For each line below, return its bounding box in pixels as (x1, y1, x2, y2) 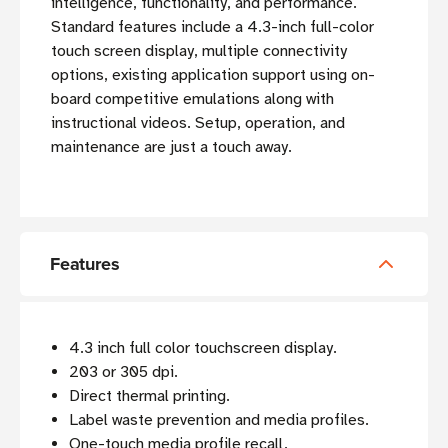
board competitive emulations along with (51, 89, 334, 110)
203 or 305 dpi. (69, 362, 179, 383)
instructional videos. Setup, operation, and (51, 113, 345, 134)
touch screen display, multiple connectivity (51, 41, 347, 62)
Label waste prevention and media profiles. (69, 410, 370, 431)
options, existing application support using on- (51, 65, 375, 86)
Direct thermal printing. (69, 386, 231, 407)
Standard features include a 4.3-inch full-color (51, 17, 374, 38)
